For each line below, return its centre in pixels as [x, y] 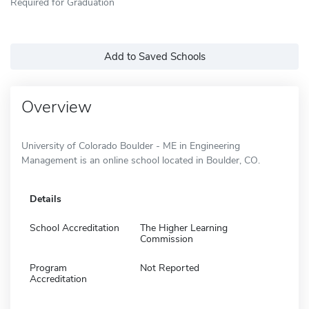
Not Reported [170, 268]
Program [48, 268]
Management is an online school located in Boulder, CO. [141, 160]
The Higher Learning [184, 228]
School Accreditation [74, 228]
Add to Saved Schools [154, 56]
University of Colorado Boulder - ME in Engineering [131, 146]
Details [46, 199]
